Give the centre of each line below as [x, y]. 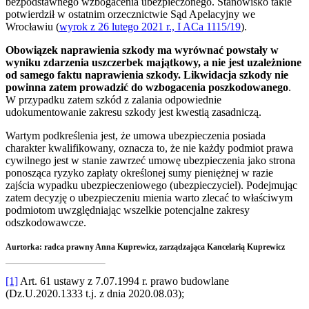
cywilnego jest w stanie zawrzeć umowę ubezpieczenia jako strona [150, 161]
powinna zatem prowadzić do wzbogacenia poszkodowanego [147, 88]
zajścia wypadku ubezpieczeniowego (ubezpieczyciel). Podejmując [151, 186]
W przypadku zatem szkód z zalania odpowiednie [113, 100]
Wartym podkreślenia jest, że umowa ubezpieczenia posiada [136, 136]
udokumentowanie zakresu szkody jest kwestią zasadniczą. [133, 112]
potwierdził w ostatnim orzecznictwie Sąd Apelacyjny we [130, 14]
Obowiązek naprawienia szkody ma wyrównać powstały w [142, 50]
